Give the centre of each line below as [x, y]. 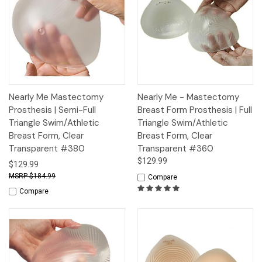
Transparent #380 [47, 149]
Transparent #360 [175, 149]
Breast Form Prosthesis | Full [194, 110]
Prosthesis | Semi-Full [52, 110]
